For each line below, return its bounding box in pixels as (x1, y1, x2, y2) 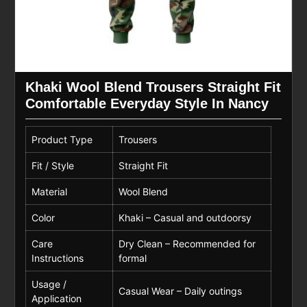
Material (31, 185, 67, 197)
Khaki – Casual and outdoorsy (118, 211, 251, 223)
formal (118, 251, 147, 264)
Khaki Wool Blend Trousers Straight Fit (25, 79, 281, 95)
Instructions (31, 251, 84, 264)
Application (31, 292, 82, 304)
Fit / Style (31, 159, 74, 171)
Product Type (31, 133, 93, 145)
